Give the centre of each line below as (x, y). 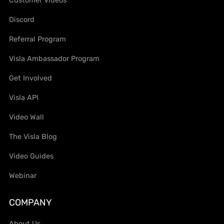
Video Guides (31, 156)
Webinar (23, 176)
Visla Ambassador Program (54, 58)
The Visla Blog (33, 136)
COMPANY (31, 203)
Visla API (24, 97)
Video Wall (27, 117)
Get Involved (31, 78)
